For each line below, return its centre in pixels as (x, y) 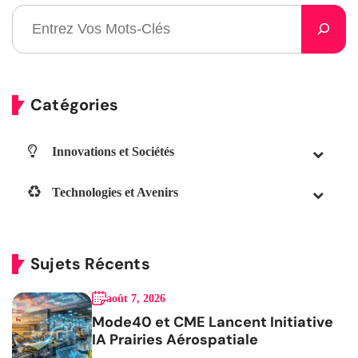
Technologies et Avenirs (115, 192)
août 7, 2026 (136, 298)
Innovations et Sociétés (113, 151)
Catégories (74, 104)
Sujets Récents (90, 263)
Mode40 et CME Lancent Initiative (213, 322)
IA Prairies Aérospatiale (175, 339)
